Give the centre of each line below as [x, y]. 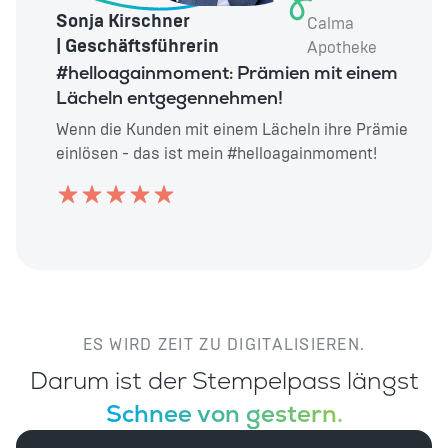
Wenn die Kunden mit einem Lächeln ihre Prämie [232, 130]
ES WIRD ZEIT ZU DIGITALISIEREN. [224, 345]
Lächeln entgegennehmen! [169, 98]
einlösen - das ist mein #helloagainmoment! [216, 154]
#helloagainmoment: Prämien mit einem [227, 73]
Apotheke [342, 48]
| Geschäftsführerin [137, 47]
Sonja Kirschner [123, 22]
